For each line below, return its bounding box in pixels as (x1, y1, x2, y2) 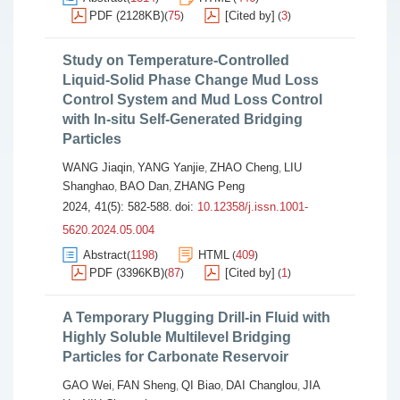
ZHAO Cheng (210, 161, 279, 174)
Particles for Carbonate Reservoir (62, 349, 288, 364)
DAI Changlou (226, 379, 297, 392)
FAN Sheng (117, 379, 176, 392)
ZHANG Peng (174, 179, 245, 193)
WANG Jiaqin (62, 161, 132, 174)
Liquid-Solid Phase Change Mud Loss (62, 72, 319, 87)
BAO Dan (120, 179, 169, 193)
